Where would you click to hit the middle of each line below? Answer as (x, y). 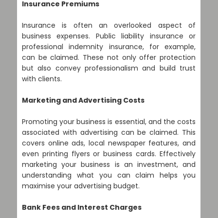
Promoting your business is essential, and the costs (109, 122)
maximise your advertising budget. (81, 186)
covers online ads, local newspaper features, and (109, 143)
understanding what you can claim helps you (109, 175)
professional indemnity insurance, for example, (109, 47)
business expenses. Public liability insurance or (109, 36)
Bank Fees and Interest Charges (82, 207)
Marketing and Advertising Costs (83, 100)
